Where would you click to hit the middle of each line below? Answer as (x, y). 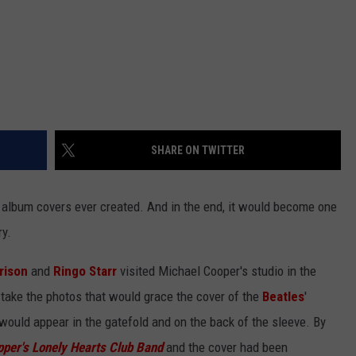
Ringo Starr (85, 271)
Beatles (283, 297)
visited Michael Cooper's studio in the (217, 271)
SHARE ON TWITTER (198, 151)
